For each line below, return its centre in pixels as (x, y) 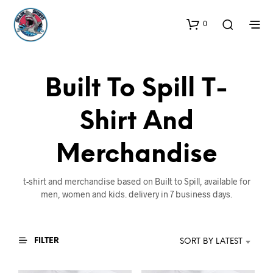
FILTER (46, 241)
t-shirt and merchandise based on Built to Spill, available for (136, 181)
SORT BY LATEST (211, 241)
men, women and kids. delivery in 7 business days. (136, 194)
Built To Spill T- (136, 89)
